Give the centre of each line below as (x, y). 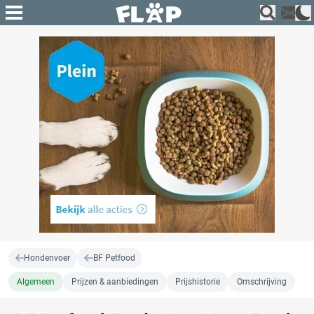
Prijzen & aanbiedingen (115, 282)
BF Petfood (114, 258)
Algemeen (36, 282)
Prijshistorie (198, 282)
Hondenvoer (47, 258)
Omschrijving (262, 282)
